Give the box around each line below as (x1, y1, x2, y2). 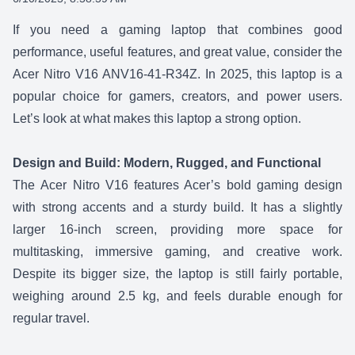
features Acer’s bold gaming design (134, 178, 342, 192)
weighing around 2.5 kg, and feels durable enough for (13, 289, 342, 303)
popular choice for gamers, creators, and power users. (13, 90, 342, 103)
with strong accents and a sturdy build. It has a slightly (13, 200, 342, 214)
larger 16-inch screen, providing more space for (13, 223, 342, 236)
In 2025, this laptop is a (200, 67, 342, 81)
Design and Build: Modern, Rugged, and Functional (13, 156, 321, 170)
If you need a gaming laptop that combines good (13, 23, 342, 36)
